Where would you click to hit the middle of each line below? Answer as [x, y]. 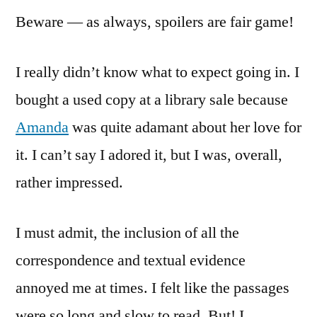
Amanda [42, 127]
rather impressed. [69, 182]
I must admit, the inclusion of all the [127, 232]
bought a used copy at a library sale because [152, 99]
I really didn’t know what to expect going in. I [157, 72]
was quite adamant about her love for [185, 127]
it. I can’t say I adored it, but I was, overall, [149, 155]
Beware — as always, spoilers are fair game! [155, 22]
